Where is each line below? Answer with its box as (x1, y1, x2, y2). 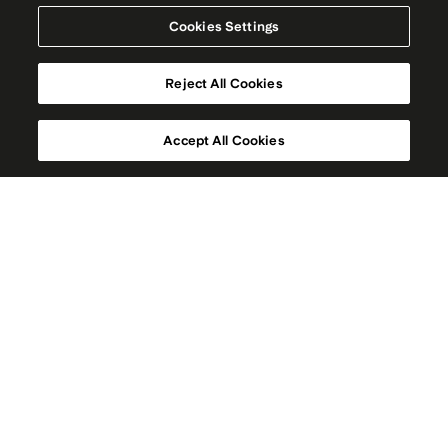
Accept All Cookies (163, 133, 285, 148)
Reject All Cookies (165, 76, 283, 91)
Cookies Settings (168, 19, 280, 34)
